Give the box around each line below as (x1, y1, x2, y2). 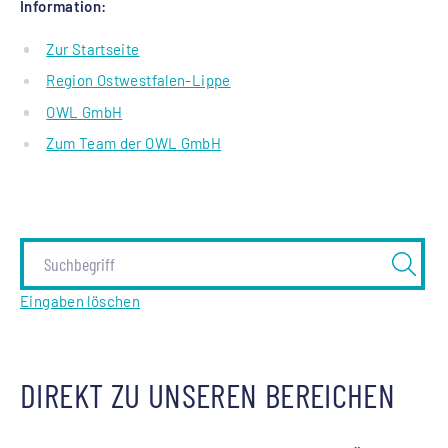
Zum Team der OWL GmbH (46, 134, 222, 153)
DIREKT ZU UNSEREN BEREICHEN (20, 374, 396, 415)
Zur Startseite (46, 39, 140, 58)
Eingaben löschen (20, 292, 140, 310)
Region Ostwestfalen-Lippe (46, 71, 231, 90)
